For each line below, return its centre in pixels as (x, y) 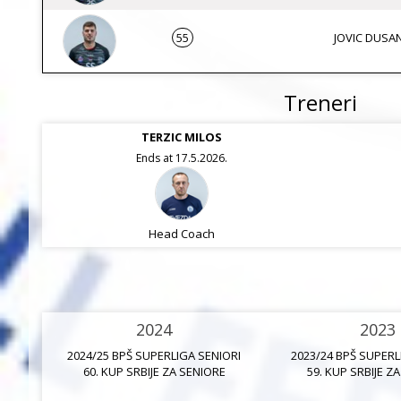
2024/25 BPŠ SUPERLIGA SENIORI (154, 355)
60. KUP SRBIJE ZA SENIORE (154, 371)
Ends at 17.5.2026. (181, 158)
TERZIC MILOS (181, 137)
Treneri (320, 102)
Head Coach (181, 234)
